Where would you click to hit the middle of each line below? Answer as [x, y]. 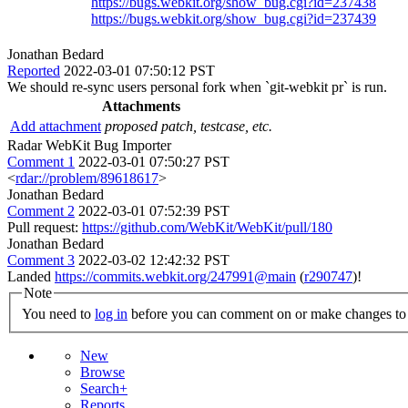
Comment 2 [41, 210]
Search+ [104, 389]
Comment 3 [41, 260]
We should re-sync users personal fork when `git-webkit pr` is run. [197, 87]
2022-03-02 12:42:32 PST [154, 260]
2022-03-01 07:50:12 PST [139, 70]
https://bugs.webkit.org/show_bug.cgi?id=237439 [234, 18]
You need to [58, 314]
